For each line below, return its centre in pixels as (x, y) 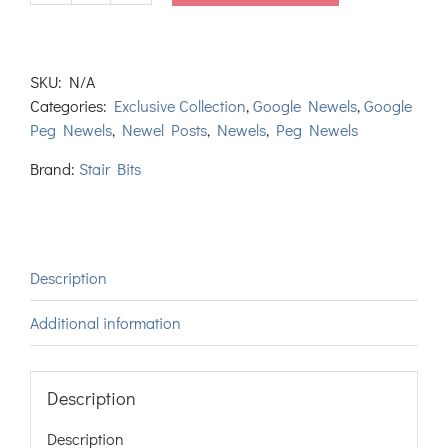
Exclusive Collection (180, 106)
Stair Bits (110, 169)
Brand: (54, 169)
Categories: (72, 106)
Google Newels (305, 106)
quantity (117, 90)
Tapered (117, 18)
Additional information (105, 323)
